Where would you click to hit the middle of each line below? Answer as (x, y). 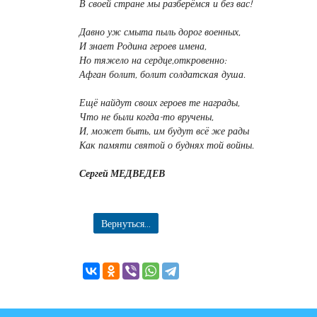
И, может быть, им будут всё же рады (164, 131)
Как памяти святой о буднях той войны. (167, 145)
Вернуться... (126, 224)
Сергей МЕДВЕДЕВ (122, 173)
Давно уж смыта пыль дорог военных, (160, 32)
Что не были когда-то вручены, (146, 117)
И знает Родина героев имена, (143, 46)
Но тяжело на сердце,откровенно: (153, 60)
